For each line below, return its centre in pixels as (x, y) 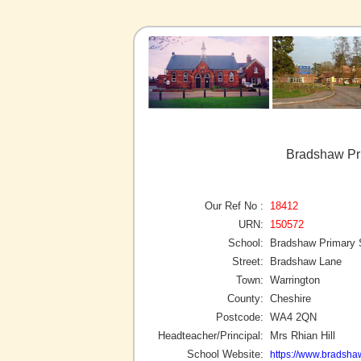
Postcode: (240, 317)
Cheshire (290, 298)
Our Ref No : (234, 205)
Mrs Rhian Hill (303, 335)
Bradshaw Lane (306, 261)
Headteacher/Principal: (211, 335)
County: (245, 298)
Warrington (295, 280)
